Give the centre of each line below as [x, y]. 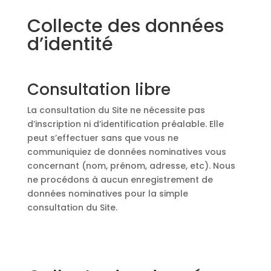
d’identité [70, 44]
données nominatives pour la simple [107, 194]
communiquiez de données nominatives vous [126, 152]
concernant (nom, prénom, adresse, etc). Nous [131, 166]
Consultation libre [99, 90]
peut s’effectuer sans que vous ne [103, 138]
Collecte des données [125, 26]
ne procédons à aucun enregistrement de [120, 180]
